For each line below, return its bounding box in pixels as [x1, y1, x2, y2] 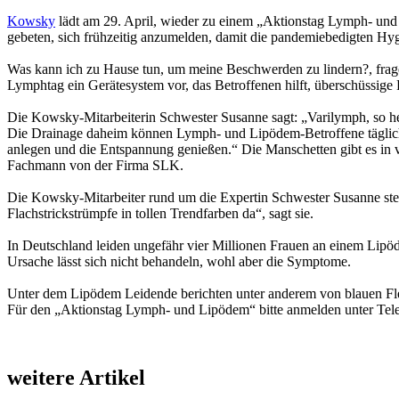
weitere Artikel [7, 365, 145, 389]
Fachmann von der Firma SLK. [7, 157, 183, 173]
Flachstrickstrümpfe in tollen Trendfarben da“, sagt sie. [7, 205, 313, 221]
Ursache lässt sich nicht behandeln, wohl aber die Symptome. [7, 253, 351, 269]
